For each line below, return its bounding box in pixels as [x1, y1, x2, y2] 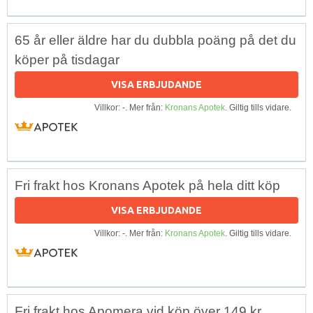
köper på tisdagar [15, 52, 119, 67]
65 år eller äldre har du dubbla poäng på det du [15, 32, 296, 48]
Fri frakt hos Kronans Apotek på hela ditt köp [15, 177, 280, 193]
